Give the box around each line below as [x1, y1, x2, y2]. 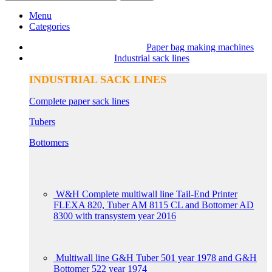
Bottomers [29, 137, 69, 148]
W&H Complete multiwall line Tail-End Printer [56, 188, 237, 199]
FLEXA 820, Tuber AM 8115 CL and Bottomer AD [53, 199, 254, 210]
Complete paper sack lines [29, 95, 129, 106]
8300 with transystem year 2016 [53, 210, 176, 221]
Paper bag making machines [146, 41, 254, 52]
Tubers [29, 116, 55, 127]
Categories [29, 21, 70, 32]
